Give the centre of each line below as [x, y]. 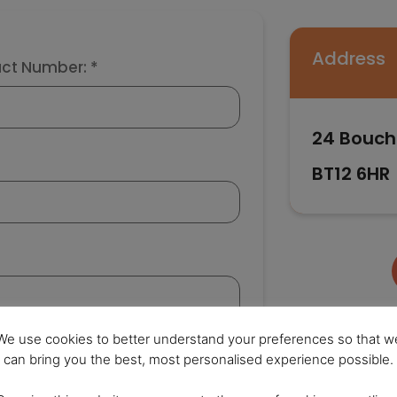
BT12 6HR [350, 174]
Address [348, 58]
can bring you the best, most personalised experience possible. [198, 360]
